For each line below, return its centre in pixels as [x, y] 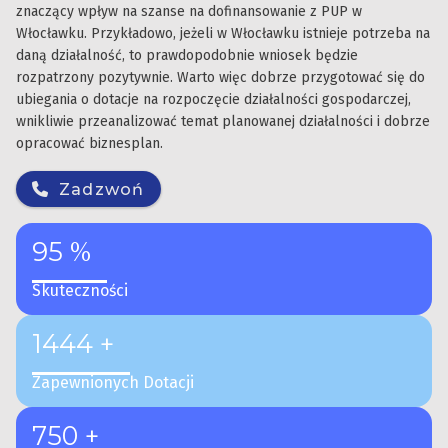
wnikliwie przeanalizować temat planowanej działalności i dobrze [223, 122]
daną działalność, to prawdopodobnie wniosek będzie [187, 56]
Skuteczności [80, 291]
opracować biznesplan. [89, 144]
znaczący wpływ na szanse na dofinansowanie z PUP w [189, 12]
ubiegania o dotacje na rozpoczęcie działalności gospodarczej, [213, 100]
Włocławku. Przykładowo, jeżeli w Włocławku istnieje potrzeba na [223, 34]
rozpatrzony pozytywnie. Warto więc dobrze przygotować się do [220, 78]
